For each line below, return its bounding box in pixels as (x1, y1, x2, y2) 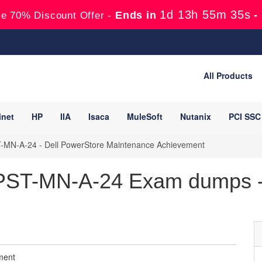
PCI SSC (229, 111, 261, 122)
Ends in (112, 9, 160, 21)
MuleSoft (127, 111, 163, 122)
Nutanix (180, 111, 211, 122)
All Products (204, 70, 253, 81)
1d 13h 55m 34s (160, 8, 251, 21)
